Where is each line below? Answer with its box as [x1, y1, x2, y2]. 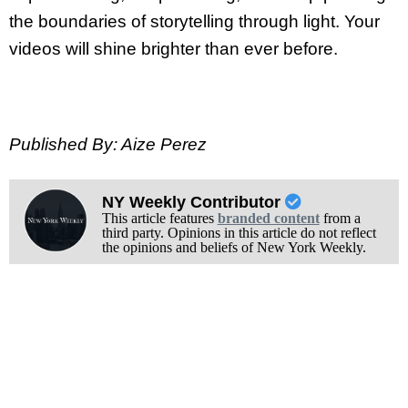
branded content [217, 210, 320, 227]
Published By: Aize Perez [9, 135, 207, 155]
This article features [101, 210, 218, 227]
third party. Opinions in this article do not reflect [101, 225, 376, 241]
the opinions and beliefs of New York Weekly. [101, 240, 366, 256]
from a [319, 210, 361, 227]
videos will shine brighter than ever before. [9, 38, 338, 58]
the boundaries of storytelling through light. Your [9, 11, 380, 31]
